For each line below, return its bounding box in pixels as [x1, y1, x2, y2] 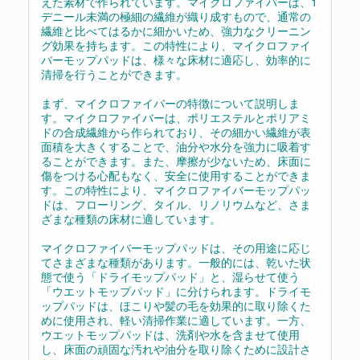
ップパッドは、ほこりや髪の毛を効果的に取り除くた [41, 297, 311, 313]
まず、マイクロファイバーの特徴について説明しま [41, 95, 300, 111]
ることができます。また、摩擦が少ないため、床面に [41, 153, 311, 169]
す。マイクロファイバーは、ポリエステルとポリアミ [41, 109, 311, 125]
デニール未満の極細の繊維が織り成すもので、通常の [41, 8, 311, 24]
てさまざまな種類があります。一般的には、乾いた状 [41, 254, 311, 270]
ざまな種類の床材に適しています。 [41, 211, 221, 227]
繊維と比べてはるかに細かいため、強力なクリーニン [41, 22, 311, 39]
